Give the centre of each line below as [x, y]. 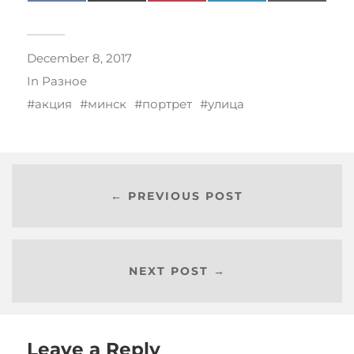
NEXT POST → [177, 271]
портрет [167, 104]
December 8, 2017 [79, 58]
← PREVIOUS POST [177, 196]
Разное [64, 81]
